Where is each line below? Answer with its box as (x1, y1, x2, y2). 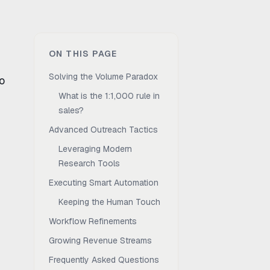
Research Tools (58, 158, 120, 169)
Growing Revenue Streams (49, 235, 152, 246)
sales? (58, 105, 84, 116)
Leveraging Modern (58, 143, 132, 154)
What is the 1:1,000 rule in (58, 90, 160, 101)
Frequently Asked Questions (49, 254, 159, 265)
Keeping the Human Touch (58, 196, 160, 207)
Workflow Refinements (49, 216, 137, 227)
